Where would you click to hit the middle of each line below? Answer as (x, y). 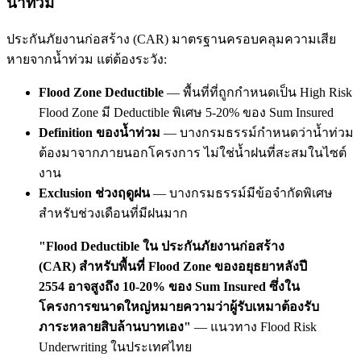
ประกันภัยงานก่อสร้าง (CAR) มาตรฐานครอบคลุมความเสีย (171, 39)
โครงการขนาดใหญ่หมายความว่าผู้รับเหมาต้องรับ (179, 307)
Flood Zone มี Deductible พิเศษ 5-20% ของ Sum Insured (186, 113)
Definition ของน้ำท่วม (100, 133)
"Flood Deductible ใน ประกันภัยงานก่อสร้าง (162, 247)
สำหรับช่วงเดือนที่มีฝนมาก (113, 214)
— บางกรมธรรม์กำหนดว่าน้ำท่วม (257, 133)
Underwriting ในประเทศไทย (115, 347)
